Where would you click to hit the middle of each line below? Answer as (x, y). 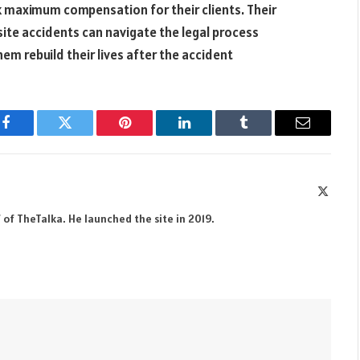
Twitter (85, 135)
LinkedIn (209, 135)
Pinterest (149, 135)
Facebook (33, 135)
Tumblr (264, 135)
